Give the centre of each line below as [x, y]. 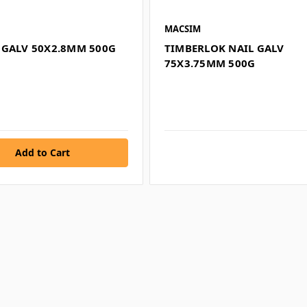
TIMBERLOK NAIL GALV [224, 48]
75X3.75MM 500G [210, 63]
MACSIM [182, 28]
